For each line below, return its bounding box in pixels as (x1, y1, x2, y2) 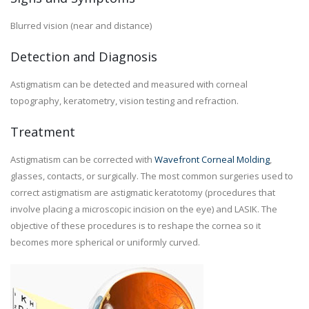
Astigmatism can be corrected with (10, 153, 154, 166)
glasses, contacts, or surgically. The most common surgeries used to (10, 170, 293, 182)
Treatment (10, 123, 75, 140)
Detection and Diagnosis (10, 48, 157, 65)
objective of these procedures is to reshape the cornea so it (10, 219, 261, 232)
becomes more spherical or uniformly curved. (10, 236, 200, 248)
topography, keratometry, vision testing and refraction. (10, 94, 239, 107)
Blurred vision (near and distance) (10, 19, 152, 32)
